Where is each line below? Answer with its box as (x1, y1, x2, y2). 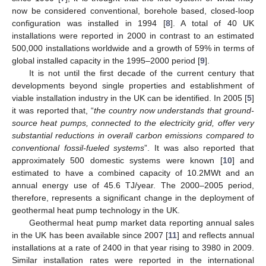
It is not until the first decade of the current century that (28, 68, 254, 78)
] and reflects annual (177, 230, 255, 240)
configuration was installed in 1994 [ (12, 18, 166, 28)
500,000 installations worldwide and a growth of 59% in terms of (12, 43, 254, 53)
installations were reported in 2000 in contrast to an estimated (12, 31, 254, 41)
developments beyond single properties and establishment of (12, 81, 254, 91)
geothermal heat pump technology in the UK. (12, 205, 180, 216)
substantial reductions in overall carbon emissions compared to (12, 131, 254, 141)
